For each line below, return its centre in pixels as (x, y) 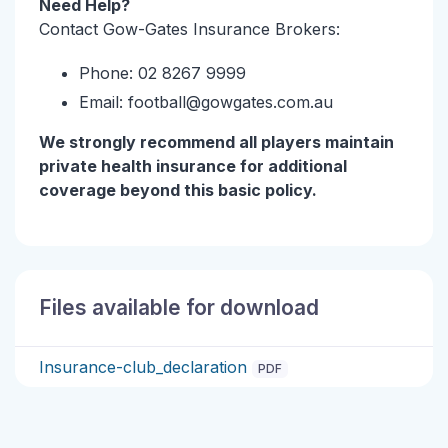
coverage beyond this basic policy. (178, 190)
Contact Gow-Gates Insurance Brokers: (189, 28)
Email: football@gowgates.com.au (206, 102)
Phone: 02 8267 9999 (162, 72)
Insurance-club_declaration (143, 367)
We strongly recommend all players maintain (216, 142)
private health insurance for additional (193, 166)
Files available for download (179, 308)
